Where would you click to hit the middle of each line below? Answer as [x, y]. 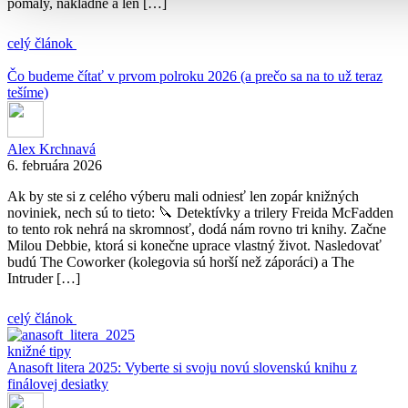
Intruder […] [44, 278]
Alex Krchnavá [51, 148]
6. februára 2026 [55, 165]
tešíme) [28, 92]
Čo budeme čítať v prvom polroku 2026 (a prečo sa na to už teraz [195, 76]
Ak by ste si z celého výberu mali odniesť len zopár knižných [183, 196]
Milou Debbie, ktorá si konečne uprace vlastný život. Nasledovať [194, 245]
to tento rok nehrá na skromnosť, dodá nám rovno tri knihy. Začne [197, 229]
